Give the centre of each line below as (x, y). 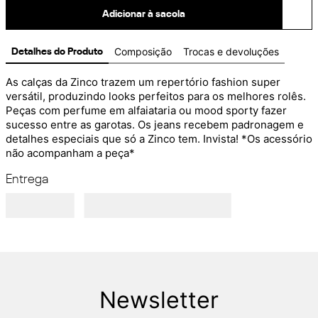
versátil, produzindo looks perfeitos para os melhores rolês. (156, 96)
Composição (143, 51)
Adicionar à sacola (144, 14)
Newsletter (159, 300)
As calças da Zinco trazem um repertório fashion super (143, 82)
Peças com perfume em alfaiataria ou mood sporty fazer (146, 110)
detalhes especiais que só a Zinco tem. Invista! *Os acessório (159, 139)
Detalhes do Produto (57, 52)
